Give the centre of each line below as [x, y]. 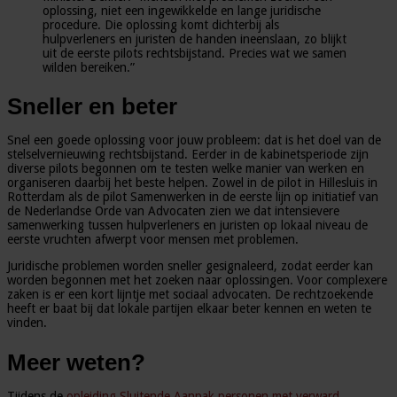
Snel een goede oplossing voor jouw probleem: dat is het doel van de [194, 140]
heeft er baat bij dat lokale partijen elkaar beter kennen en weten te [189, 309]
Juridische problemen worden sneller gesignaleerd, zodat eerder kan [190, 266]
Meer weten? [76, 362]
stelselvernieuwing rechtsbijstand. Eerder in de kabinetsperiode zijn [188, 155]
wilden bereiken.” [89, 67]
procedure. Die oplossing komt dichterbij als [161, 24]
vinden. [27, 323]
